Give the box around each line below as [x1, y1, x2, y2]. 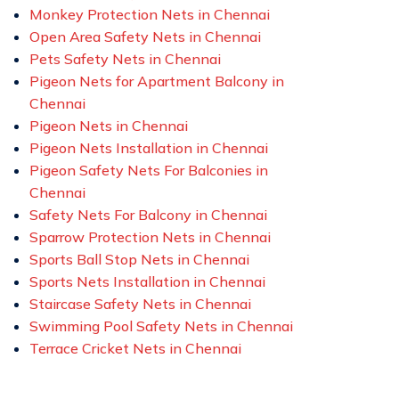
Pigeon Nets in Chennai [29, 117, 189, 134]
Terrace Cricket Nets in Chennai [29, 339, 242, 357]
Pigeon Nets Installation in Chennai [29, 139, 269, 157]
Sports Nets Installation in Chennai [29, 273, 266, 290]
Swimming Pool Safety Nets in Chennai [29, 317, 294, 335]
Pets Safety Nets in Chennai [29, 50, 222, 68]
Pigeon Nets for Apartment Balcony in [29, 72, 285, 90]
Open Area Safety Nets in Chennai [29, 28, 262, 45]
